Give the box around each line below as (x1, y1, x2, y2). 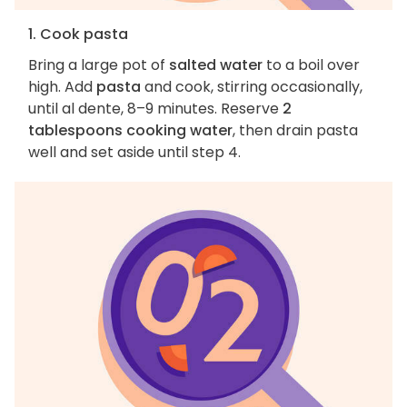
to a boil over (263, 55, 360, 76)
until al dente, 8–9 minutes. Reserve (28, 98, 283, 120)
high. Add (28, 76, 96, 98)
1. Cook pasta (28, 24, 128, 45)
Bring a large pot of (28, 55, 169, 76)
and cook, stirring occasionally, (141, 76, 362, 98)
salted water (169, 55, 263, 76)
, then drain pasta (233, 120, 358, 142)
